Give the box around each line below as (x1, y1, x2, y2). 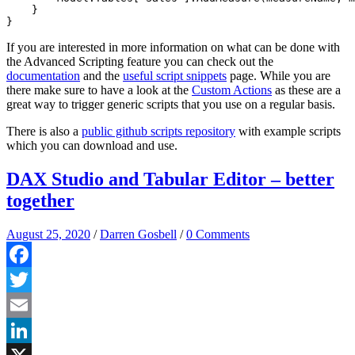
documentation (6, 68, 80, 82)
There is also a (6, 124, 82, 138)
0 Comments (186, 227, 250, 241)
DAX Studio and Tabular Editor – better (6, 168, 334, 189)
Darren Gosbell (100, 227, 177, 241)
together (6, 189, 74, 211)
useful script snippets (123, 68, 227, 82)
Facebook (6, 272, 55, 286)
